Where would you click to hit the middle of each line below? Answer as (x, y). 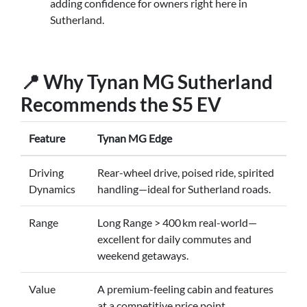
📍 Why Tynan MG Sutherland (147, 81)
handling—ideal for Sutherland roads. (184, 188)
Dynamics (52, 188)
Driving (46, 172)
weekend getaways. (143, 255)
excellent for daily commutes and (174, 238)
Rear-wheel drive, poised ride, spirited (186, 172)
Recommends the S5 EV (121, 104)
